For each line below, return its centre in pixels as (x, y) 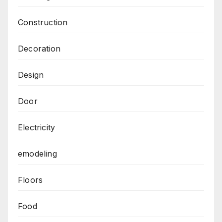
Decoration (39, 49)
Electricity (37, 127)
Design (31, 75)
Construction (43, 22)
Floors (30, 180)
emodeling (37, 154)
